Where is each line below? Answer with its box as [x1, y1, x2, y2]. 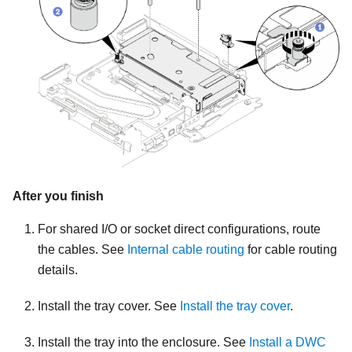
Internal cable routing [127, 243, 244, 257]
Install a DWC [249, 335, 326, 350]
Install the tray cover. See [38, 299, 180, 313]
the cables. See [38, 243, 127, 257]
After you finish [13, 189, 104, 203]
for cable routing [244, 243, 337, 257]
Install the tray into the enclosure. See [38, 335, 249, 350]
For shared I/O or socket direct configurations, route [38, 222, 321, 236]
